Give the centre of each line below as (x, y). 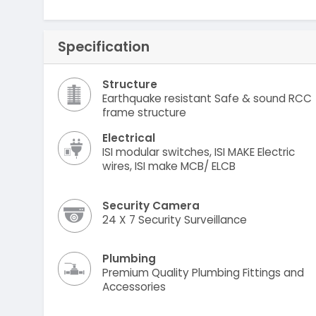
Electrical (128, 138)
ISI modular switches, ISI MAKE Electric (198, 152)
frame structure (144, 113)
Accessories (134, 287)
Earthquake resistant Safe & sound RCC (207, 99)
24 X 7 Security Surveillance (175, 219)
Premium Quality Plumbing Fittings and (203, 273)
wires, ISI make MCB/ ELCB (169, 166)
